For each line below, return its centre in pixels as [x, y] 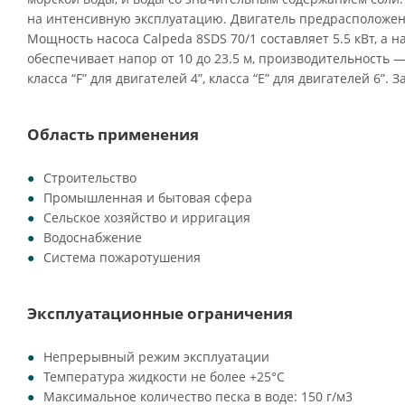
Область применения [113, 134]
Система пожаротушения [122, 257]
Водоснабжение [93, 237]
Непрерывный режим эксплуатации [156, 357]
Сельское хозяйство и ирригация [147, 217]
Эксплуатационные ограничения [160, 313]
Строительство [90, 178]
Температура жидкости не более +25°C [164, 377]
